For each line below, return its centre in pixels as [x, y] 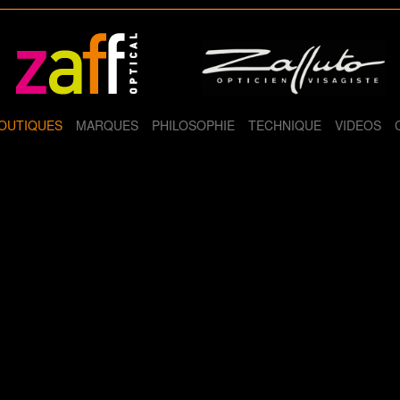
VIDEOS [358, 125]
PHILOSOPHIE [193, 125]
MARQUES [107, 125]
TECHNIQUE [285, 125]
